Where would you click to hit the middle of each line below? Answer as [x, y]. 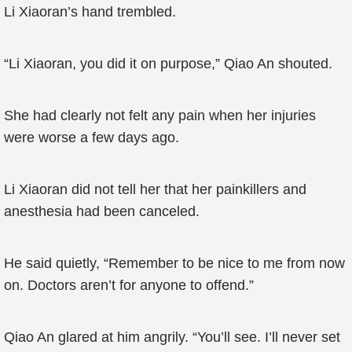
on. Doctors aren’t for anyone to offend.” [129, 285]
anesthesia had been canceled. [102, 211]
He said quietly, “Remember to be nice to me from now [174, 263]
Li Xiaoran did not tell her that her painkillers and [155, 189]
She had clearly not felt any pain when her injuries [160, 115]
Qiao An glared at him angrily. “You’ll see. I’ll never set [172, 337]
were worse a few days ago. [92, 137]
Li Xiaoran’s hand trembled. [90, 12]
